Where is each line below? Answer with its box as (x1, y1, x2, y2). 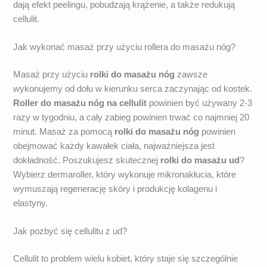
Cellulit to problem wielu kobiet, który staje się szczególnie (13, 253, 238, 263)
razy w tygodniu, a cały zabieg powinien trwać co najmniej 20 (13, 112, 250, 122)
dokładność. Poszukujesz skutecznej (13, 155, 161, 165)
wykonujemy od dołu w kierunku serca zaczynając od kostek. (13, 83, 253, 94)
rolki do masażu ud (160, 155, 240, 165)
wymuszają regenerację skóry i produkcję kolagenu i (13, 184, 218, 194)
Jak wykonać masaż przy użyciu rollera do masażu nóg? (13, 42, 236, 52)
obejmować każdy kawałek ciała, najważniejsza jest (13, 141, 215, 151)
